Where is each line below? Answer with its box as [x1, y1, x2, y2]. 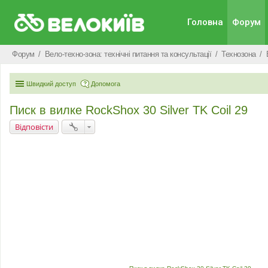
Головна [187, 17, 223, 28]
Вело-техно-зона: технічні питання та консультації [44, 50, 211, 59]
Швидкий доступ [26, 80, 76, 87]
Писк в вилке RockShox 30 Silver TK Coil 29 [10, 103, 248, 117]
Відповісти [15, 121, 53, 132]
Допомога [91, 80, 120, 87]
